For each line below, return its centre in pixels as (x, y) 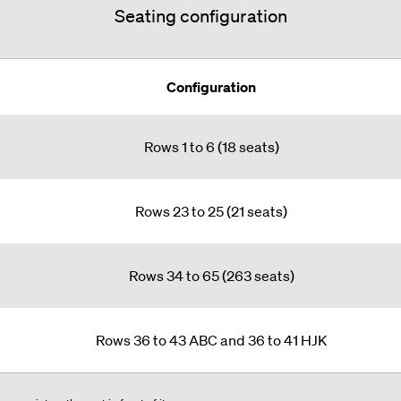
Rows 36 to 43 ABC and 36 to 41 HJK (211, 340)
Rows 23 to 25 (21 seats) (211, 211)
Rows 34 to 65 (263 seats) (211, 275)
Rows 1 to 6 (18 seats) (211, 146)
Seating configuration (200, 16)
